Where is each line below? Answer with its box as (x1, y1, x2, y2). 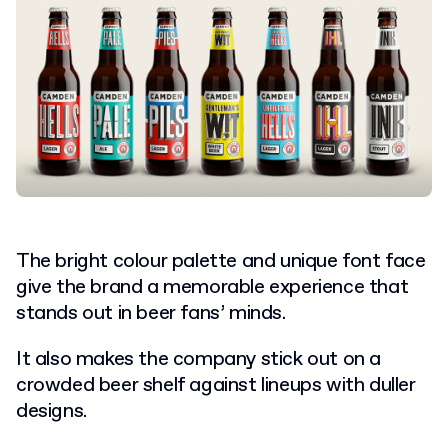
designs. (16, 398, 87, 426)
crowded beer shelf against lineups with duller (16, 372, 416, 400)
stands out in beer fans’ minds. (16, 300, 286, 328)
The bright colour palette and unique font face (16, 248, 426, 276)
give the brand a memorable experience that (16, 274, 409, 302)
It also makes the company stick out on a (16, 346, 382, 374)
